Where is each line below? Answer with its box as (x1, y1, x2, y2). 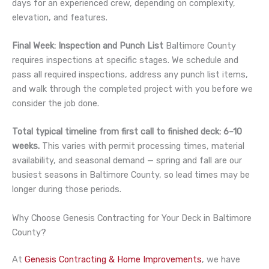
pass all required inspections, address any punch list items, (12, 68, 248, 80)
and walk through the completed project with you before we (12, 83, 253, 94)
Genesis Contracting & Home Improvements (25, 254, 202, 265)
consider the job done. (12, 97, 99, 109)
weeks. (12, 141, 40, 152)
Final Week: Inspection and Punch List (12, 40, 163, 51)
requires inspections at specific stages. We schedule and (12, 54, 238, 65)
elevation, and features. (12, 11, 107, 23)
